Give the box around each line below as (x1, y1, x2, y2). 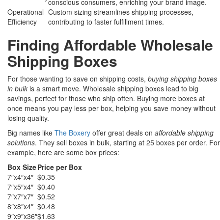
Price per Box (37, 162, 82, 172)
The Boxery (55, 128, 90, 138)
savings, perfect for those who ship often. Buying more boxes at (7, 93, 205, 104)
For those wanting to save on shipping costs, (7, 74, 148, 84)
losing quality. (7, 113, 49, 123)
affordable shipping (155, 128, 214, 138)
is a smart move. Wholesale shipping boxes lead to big (27, 83, 198, 94)
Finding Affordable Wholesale (7, 34, 213, 55)
